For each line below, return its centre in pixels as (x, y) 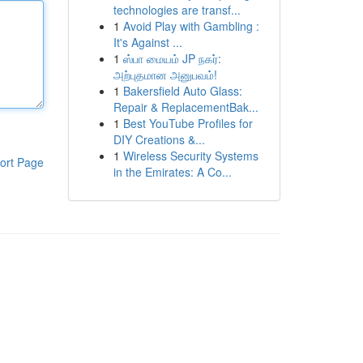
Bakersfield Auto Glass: (182, 91)
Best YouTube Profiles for (188, 123)
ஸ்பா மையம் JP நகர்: (172, 58)
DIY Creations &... (159, 139)
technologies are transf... (177, 10)
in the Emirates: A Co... (172, 172)
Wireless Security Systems (190, 156)
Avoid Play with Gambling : (191, 26)
